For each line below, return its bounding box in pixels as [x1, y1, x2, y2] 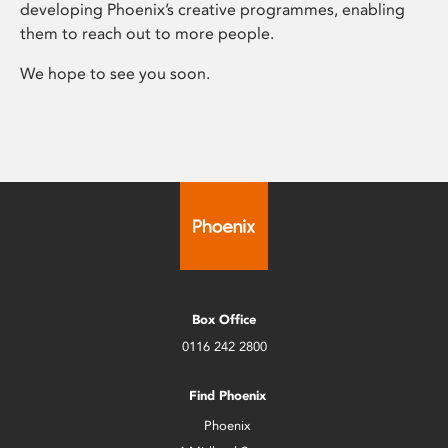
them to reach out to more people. [20, 24, 274, 44]
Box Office [192, 312, 256, 328]
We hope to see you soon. [20, 64, 210, 84]
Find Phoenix [189, 388, 266, 404]
